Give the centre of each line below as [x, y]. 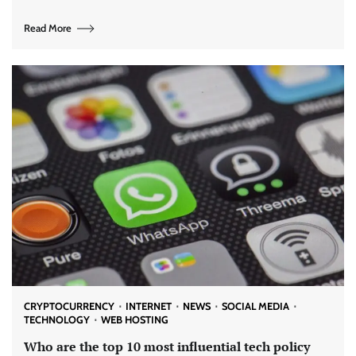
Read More [48, 29]
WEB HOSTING [135, 320]
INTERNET [149, 307]
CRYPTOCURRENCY [69, 307]
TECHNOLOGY [57, 320]
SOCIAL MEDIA [255, 307]
